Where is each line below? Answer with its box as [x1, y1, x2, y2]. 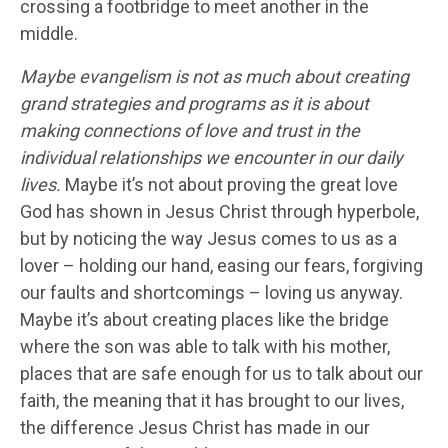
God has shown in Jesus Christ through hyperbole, [20, 200, 419, 222]
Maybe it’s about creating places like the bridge [20, 308, 389, 330]
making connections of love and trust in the [20, 119, 360, 141]
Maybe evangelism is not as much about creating [20, 65, 409, 87]
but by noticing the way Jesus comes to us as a [20, 227, 397, 249]
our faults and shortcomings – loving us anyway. [20, 281, 403, 303]
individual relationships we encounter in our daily [20, 146, 403, 168]
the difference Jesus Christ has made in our [20, 416, 370, 438]
